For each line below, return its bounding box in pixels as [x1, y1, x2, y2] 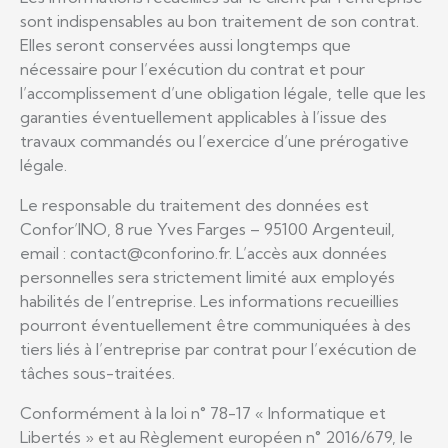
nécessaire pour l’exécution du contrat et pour [20, 58, 365, 79]
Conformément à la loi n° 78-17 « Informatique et [20, 402, 386, 423]
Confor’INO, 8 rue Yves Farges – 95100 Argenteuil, [20, 218, 395, 239]
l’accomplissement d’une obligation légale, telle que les [20, 82, 426, 103]
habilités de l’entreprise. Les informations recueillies [20, 290, 399, 311]
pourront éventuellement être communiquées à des [20, 314, 411, 335]
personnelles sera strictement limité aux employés [20, 266, 395, 287]
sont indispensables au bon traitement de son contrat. [20, 10, 419, 31]
